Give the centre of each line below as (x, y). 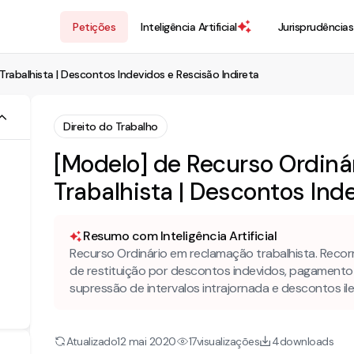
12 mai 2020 (147, 341)
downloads (306, 341)
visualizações (228, 341)
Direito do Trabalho (111, 126)
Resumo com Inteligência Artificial (180, 236)
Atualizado (92, 341)
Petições (94, 26)
